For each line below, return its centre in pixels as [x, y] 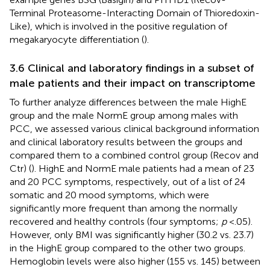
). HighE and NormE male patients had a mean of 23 [143, 168]
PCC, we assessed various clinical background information [134, 128]
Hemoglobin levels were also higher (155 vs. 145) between [135, 261]
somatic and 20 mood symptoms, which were [109, 195]
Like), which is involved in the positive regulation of [118, 26]
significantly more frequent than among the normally [124, 208]
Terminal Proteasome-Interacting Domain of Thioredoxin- [135, 13]
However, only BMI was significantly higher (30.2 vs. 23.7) [132, 234]
